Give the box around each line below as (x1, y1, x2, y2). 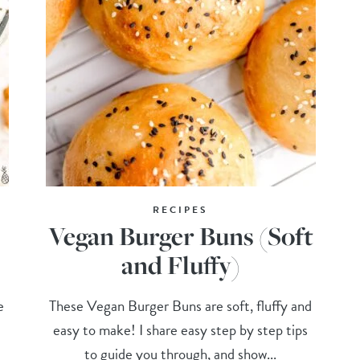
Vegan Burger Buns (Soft (47, 218, 313, 253)
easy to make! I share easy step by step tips (53, 317, 309, 342)
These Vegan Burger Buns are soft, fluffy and (49, 293, 313, 317)
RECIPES (153, 202, 209, 217)
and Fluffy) (121, 247, 240, 282)
